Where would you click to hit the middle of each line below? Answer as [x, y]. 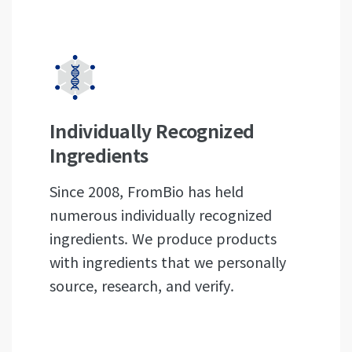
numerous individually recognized [161, 214]
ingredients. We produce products [163, 238]
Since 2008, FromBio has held [147, 191]
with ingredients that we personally [168, 262]
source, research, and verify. [142, 285]
